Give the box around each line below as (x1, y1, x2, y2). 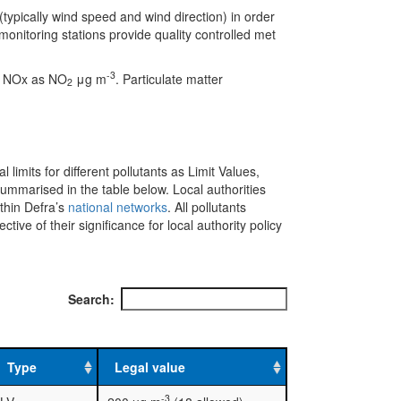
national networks (67, 197, 167, 216)
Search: (68, 289, 115, 308)
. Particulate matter (115, 69, 223, 88)
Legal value (114, 357, 185, 376)
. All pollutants (166, 197, 246, 216)
